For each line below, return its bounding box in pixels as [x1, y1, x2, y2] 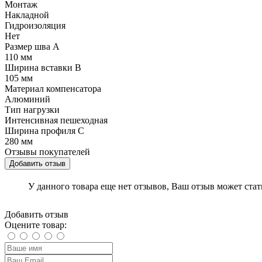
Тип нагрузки [5, 105, 60, 115]
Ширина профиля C [5, 126, 84, 136]
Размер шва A [5, 42, 60, 52]
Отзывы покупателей [5, 147, 90, 157]
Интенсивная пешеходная [5, 115, 108, 126]
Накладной [5, 10, 49, 20]
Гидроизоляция [5, 20, 65, 31]
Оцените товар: [5, 220, 67, 230]
